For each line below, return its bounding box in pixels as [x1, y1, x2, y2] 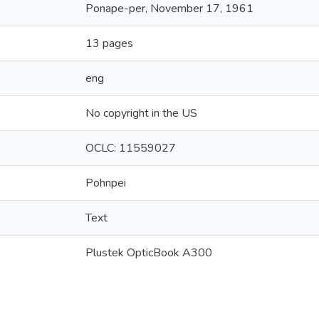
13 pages [85, 36, 133, 51]
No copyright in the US [85, 105, 197, 121]
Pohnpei [85, 175, 126, 191]
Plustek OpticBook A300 [85, 245, 212, 261]
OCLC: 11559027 [85, 140, 176, 156]
